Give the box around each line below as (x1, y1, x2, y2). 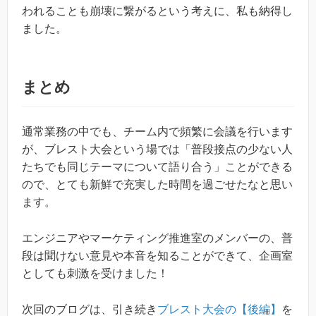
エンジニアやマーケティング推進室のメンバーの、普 (22, 232, 293, 245)
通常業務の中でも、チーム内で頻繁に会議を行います (22, 126, 293, 138)
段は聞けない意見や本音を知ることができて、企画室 (22, 250, 293, 262)
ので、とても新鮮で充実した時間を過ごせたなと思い (22, 178, 293, 191)
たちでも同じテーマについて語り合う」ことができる (22, 161, 293, 174)
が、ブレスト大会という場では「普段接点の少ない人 (22, 143, 293, 156)
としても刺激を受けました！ (22, 267, 169, 280)
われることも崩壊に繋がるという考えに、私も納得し (22, 5, 293, 18)
